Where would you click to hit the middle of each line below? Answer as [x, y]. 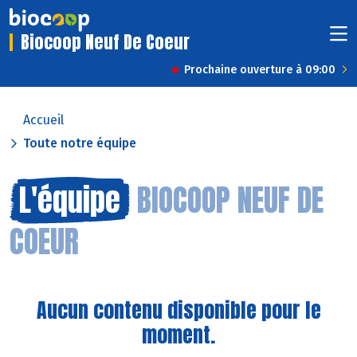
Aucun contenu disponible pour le [178, 310]
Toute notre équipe [80, 143]
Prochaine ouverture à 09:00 [260, 70]
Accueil [43, 120]
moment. [178, 335]
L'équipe [70, 200]
